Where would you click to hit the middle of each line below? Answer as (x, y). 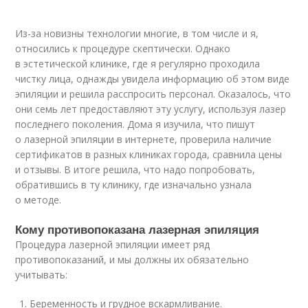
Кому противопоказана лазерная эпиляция (137, 229)
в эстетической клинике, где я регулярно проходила (138, 64)
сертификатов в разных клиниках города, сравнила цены (149, 155)
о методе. (38, 200)
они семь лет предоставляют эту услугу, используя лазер (151, 109)
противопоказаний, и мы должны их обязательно (132, 260)
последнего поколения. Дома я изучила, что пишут (135, 124)
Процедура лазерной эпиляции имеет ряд (113, 245)
